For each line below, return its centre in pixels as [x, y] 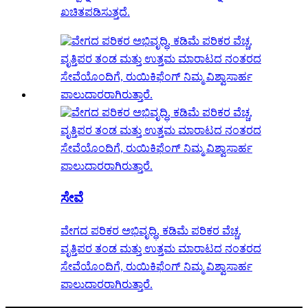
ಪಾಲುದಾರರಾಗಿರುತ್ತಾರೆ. [107, 284]
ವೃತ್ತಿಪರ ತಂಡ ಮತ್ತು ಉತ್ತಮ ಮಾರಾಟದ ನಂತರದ [161, 248]
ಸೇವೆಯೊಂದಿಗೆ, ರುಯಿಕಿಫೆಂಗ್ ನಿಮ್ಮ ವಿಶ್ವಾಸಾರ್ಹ [156, 266]
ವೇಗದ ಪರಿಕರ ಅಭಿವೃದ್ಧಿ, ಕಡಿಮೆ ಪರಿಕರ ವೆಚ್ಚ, [151, 230]
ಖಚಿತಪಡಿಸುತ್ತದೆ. [95, 12]
